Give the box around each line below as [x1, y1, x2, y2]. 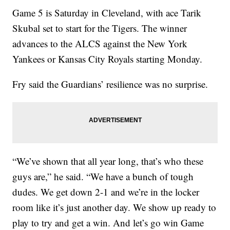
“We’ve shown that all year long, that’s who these [12, 155, 204, 168]
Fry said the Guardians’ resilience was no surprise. [12, 78, 208, 91]
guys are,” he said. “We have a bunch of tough [12, 170, 194, 183]
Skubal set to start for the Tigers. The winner [12, 22, 187, 35]
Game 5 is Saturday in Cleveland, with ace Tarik [12, 6, 202, 20]
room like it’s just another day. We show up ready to [12, 201, 217, 214]
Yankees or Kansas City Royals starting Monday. [12, 52, 203, 66]
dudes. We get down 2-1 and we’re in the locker [12, 185, 200, 199]
